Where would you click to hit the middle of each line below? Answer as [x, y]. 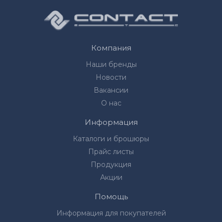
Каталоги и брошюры [111, 139]
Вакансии [111, 90]
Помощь [111, 196]
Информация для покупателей [111, 213]
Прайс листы [111, 152]
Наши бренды [111, 64]
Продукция [111, 165]
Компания [111, 48]
